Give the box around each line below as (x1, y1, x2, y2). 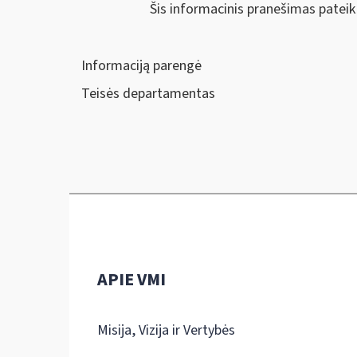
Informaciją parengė (81, 55, 202, 76)
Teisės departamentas (81, 84, 215, 104)
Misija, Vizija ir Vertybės (97, 320, 235, 340)
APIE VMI (97, 266, 166, 292)
